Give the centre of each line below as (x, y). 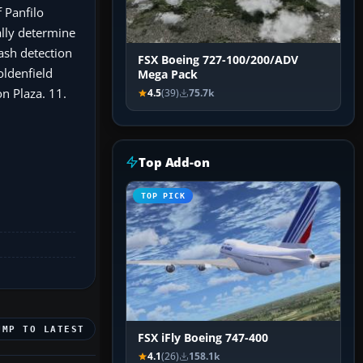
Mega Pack (168, 75)
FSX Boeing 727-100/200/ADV (218, 60)
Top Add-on (174, 162)
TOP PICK (163, 196)
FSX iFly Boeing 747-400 (203, 338)
